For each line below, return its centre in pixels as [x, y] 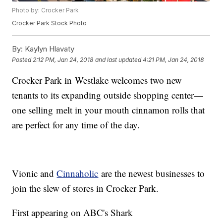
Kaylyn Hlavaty [49, 49]
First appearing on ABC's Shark [73, 213]
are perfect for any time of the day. [76, 125]
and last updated [118, 59]
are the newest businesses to [152, 173]
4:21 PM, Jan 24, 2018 [173, 59]
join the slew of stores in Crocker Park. [85, 188]
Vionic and [34, 173]
